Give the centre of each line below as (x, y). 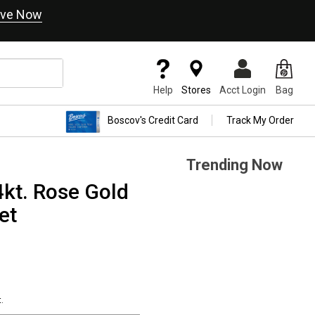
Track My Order (260, 121)
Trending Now (234, 165)
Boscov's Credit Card (153, 121)
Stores (196, 90)
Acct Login (243, 90)
